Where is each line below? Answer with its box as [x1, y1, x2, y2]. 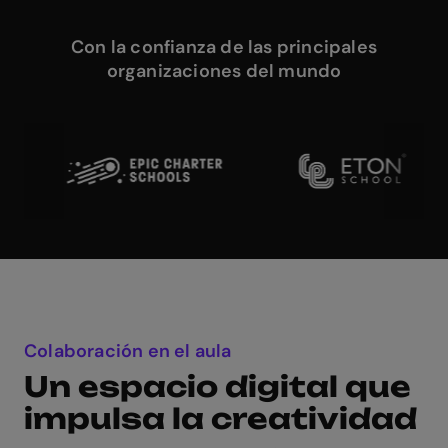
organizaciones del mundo [106, 59, 342, 83]
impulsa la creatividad [24, 400, 417, 436]
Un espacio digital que [24, 368, 411, 404]
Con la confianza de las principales [71, 35, 377, 59]
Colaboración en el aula [24, 338, 232, 363]
